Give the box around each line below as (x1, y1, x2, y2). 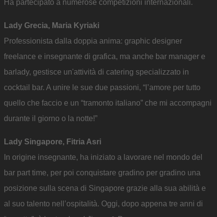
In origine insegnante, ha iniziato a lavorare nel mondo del (4, 153, 202, 162)
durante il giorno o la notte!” (4, 114, 97, 123)
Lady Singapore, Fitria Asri (4, 138, 101, 146)
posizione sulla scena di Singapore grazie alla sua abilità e (4, 184, 206, 193)
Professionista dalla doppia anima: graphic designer (4, 37, 182, 46)
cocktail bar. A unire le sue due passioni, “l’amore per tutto (4, 83, 201, 92)
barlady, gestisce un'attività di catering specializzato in (4, 68, 189, 77)
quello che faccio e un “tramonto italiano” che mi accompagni (4, 99, 212, 108)
